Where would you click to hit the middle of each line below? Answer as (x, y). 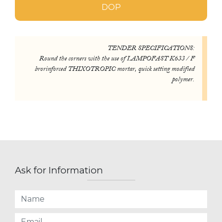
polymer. (183, 80)
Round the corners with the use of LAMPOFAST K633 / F (117, 59)
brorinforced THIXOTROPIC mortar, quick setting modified (115, 70)
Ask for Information (59, 170)
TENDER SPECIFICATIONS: (151, 49)
